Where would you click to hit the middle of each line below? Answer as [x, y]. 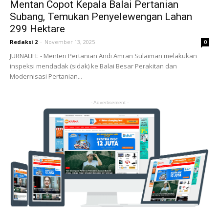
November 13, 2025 [70, 42]
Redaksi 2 [24, 42]
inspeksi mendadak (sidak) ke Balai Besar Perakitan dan [93, 66]
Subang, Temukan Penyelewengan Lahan [101, 17]
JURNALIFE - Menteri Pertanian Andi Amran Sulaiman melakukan [103, 56]
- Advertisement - [109, 103]
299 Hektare [37, 29]
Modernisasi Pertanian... [46, 77]
